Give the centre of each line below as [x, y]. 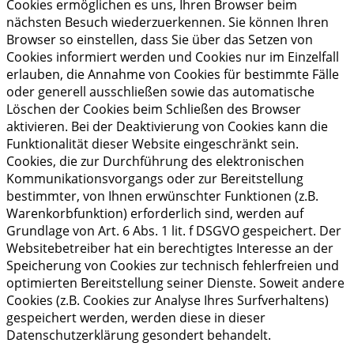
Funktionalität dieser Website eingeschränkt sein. [153, 143]
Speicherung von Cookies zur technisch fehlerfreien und [173, 265]
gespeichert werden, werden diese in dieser [136, 317]
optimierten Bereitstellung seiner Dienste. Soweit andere [175, 282]
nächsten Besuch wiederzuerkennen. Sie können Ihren [168, 22]
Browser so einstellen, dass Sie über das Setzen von [160, 39]
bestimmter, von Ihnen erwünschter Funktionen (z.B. [162, 196]
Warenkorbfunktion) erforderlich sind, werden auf [155, 213]
